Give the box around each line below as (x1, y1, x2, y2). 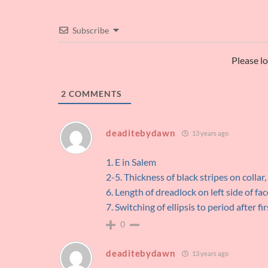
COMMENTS (66, 89, 123, 99)
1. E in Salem (106, 156, 157, 168)
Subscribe (72, 25, 109, 36)
